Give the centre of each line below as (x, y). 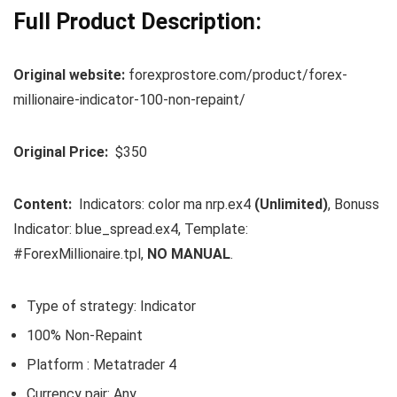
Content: (44, 205)
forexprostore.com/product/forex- (238, 75)
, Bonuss (354, 205)
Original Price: (64, 152)
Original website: (71, 75)
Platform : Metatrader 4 (101, 365)
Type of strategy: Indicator (111, 307)
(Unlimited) (291, 205)
